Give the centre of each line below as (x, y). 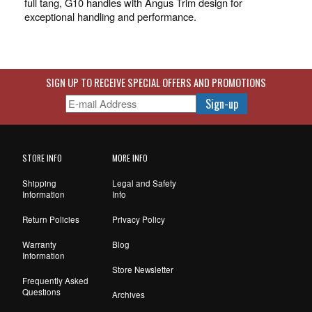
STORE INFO (42, 158)
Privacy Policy (139, 220)
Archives (129, 295)
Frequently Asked (55, 281)
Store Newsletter (143, 270)
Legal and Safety (145, 184)
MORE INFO (130, 158)
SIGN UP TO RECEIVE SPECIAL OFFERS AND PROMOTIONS (156, 83)
